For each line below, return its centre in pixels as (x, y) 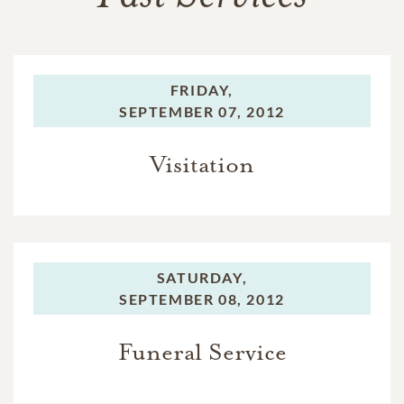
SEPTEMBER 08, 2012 (202, 298)
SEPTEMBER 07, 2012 (202, 111)
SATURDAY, (202, 277)
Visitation (202, 164)
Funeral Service (202, 352)
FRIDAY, (202, 89)
